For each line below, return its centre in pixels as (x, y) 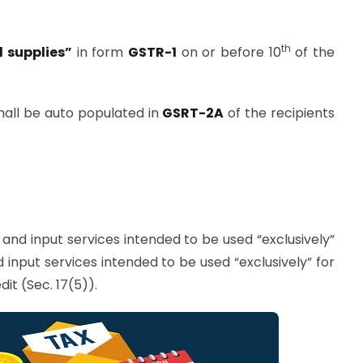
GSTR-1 (153, 53)
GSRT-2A (193, 113)
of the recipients (280, 113)
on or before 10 (229, 53)
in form (100, 53)
